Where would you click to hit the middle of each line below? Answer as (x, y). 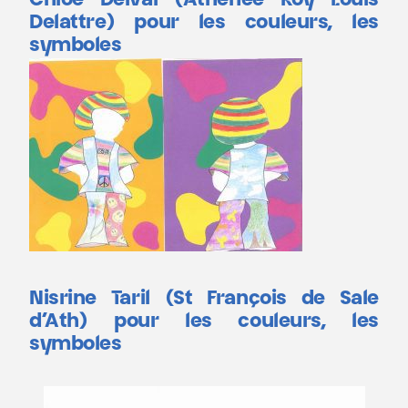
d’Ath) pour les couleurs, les (204, 322)
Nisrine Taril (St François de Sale (204, 299)
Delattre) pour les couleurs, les (204, 23)
